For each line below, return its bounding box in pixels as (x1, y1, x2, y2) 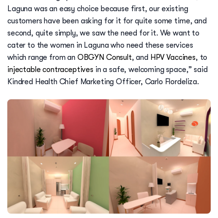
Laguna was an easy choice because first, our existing (7, 4, 188, 14)
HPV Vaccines (150, 53, 196, 62)
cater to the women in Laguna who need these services (7, 41, 193, 50)
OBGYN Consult (77, 53, 132, 62)
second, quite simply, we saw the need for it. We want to (7, 29, 200, 38)
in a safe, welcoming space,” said (93, 65, 208, 74)
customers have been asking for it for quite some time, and (7, 17, 207, 26)
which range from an (7, 53, 77, 62)
